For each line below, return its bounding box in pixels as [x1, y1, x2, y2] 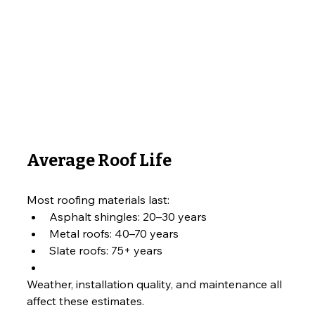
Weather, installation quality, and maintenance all [27, 276, 285, 291]
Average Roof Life [27, 150, 172, 170]
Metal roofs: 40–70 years [49, 226, 179, 240]
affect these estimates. [27, 293, 144, 308]
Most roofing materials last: [27, 192, 169, 207]
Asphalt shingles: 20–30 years [49, 209, 207, 224]
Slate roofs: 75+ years [49, 243, 162, 257]
